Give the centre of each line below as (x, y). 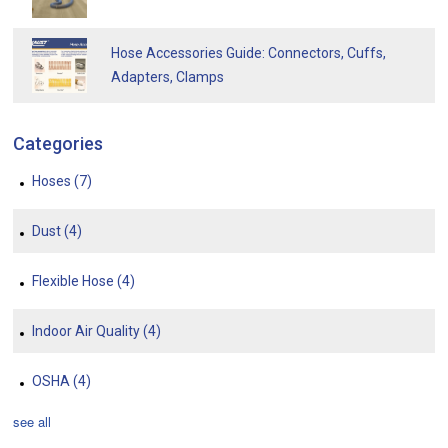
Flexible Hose (74, 280)
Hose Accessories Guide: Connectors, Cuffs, (248, 53)
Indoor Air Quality (87, 330)
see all (32, 422)
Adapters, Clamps (167, 77)
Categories (58, 143)
